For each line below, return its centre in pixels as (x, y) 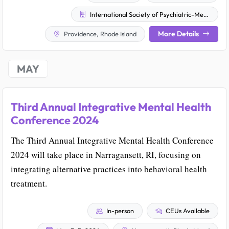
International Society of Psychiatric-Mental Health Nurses (146, 14)
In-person (119, 211)
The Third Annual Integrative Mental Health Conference (112, 141)
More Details (179, 34)
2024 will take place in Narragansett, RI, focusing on (106, 155)
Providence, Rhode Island (99, 34)
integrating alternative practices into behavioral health (109, 169)
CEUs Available (187, 211)
